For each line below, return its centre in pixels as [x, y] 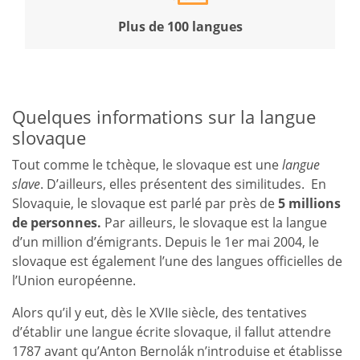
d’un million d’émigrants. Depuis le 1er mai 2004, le [166, 241]
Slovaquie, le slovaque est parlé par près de [145, 203]
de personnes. [58, 222]
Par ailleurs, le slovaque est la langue [216, 222]
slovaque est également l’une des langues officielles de [177, 261]
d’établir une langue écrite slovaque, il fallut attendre [172, 331]
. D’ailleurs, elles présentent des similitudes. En [183, 184]
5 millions [309, 203]
